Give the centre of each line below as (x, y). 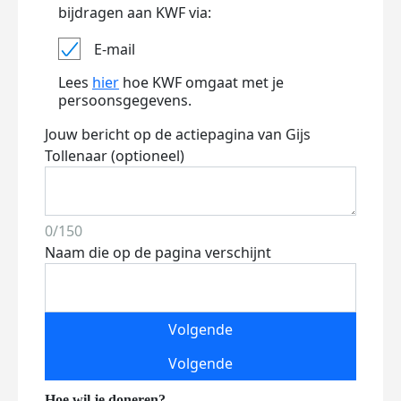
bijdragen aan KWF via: (135, 13)
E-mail (115, 49)
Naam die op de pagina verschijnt (158, 252)
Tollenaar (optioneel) (115, 156)
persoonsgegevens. (125, 100)
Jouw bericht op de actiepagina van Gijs (178, 134)
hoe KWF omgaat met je (201, 82)
